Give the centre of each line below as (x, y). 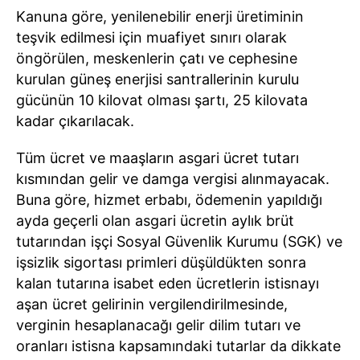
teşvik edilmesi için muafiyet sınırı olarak (151, 37)
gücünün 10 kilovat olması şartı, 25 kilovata (162, 100)
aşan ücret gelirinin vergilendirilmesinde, (152, 304)
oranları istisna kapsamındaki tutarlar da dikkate (178, 346)
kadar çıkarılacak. (75, 121)
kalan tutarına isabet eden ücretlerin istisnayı (168, 283)
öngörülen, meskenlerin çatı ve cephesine (157, 58)
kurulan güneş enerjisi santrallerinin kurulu (157, 79)
